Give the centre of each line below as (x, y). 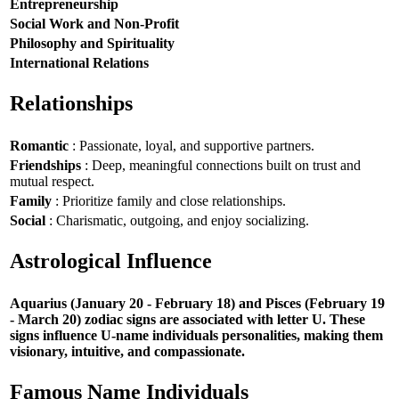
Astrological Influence (111, 261)
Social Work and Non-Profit (94, 23)
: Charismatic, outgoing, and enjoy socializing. (177, 220)
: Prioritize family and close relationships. (169, 200)
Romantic (39, 145)
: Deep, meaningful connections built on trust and (221, 165)
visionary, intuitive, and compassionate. (127, 351)
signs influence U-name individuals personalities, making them (196, 335)
